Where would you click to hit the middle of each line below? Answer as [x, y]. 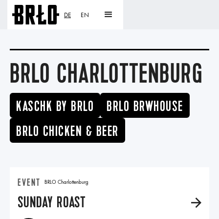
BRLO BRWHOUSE [145, 106]
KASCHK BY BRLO [55, 106]
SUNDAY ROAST [52, 203]
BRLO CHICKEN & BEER [67, 131]
